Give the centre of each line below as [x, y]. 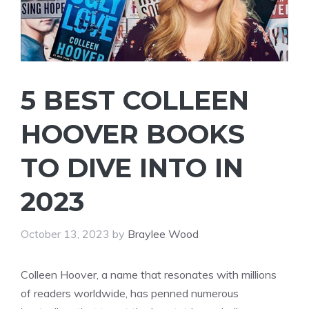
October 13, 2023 [65, 233]
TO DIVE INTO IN [132, 168]
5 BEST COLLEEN [135, 100]
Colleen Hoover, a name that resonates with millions [149, 274]
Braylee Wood [163, 233]
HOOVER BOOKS [133, 134]
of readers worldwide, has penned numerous [130, 293]
